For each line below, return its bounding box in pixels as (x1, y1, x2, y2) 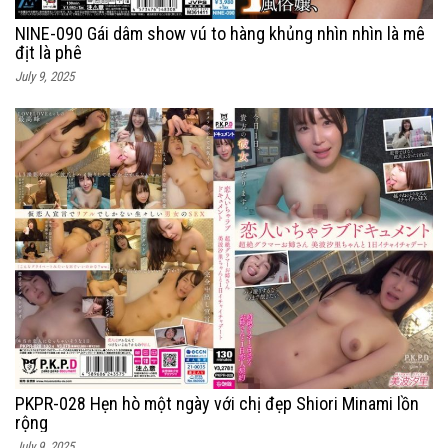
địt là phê (15, 42, 82, 64)
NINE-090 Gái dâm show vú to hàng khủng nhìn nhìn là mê (15, 23, 425, 45)
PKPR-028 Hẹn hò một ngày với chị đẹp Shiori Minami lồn (15, 393, 419, 415)
